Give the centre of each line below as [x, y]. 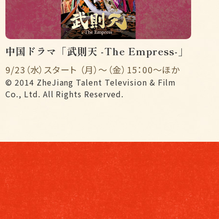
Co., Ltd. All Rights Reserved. [65, 94]
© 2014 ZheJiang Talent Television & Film [91, 82]
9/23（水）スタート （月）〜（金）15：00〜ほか [93, 70]
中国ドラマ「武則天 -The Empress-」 [97, 51]
